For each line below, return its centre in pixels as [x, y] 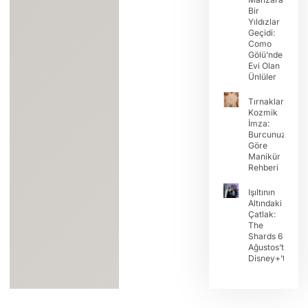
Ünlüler [262, 77]
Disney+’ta [269, 258]
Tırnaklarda [271, 102]
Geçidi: [261, 33]
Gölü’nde [265, 55]
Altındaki [265, 203]
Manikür [264, 157]
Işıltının [261, 192]
